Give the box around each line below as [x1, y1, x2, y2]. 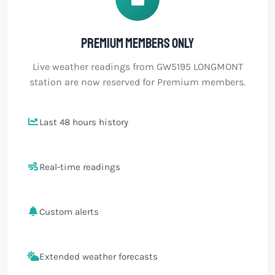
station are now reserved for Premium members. [29, 76, 246, 88]
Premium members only [81, 35, 194, 52]
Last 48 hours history [39, 116, 128, 128]
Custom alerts [39, 206, 99, 217]
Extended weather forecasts [39, 251, 158, 263]
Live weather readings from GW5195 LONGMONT [32, 61, 243, 72]
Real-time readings [39, 161, 120, 172]
